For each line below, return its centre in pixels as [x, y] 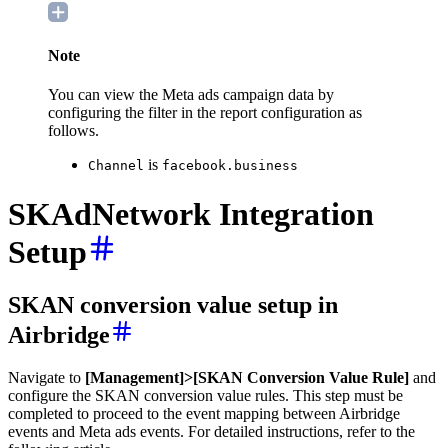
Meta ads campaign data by [246, 95]
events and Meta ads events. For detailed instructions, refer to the [211, 432]
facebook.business [230, 166]
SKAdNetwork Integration [191, 213]
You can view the [103, 95]
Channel [116, 166]
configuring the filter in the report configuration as [205, 113]
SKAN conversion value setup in [173, 305]
